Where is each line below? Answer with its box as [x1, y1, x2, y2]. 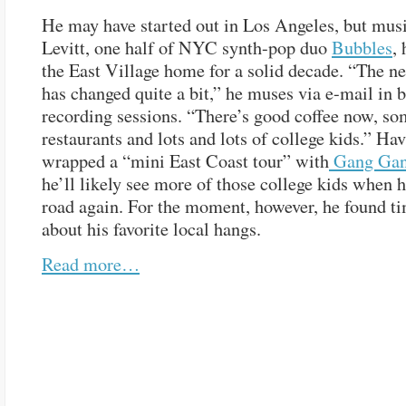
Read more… [42, 252, 140, 276]
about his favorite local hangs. [42, 217, 261, 241]
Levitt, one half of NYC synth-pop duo [42, 35, 332, 60]
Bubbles [332, 35, 392, 60]
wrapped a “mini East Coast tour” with [42, 149, 329, 173]
